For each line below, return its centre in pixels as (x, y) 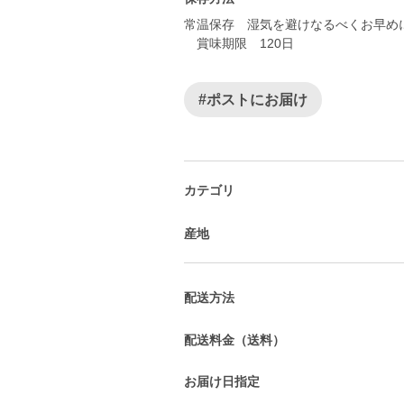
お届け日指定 (222, 381)
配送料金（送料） (234, 340)
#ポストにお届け (253, 100)
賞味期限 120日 (239, 43)
